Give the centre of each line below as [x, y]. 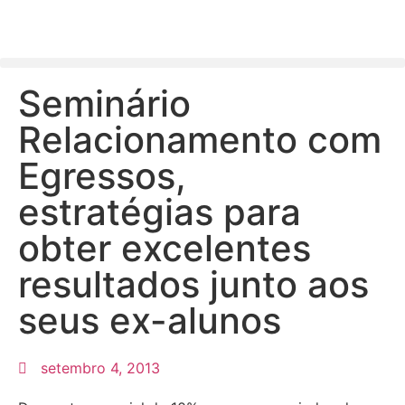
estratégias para [160, 212]
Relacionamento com [200, 140]
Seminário [104, 104]
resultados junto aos [193, 284]
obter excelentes [165, 248]
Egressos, [102, 176]
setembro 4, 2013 [100, 368]
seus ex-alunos [150, 320]
